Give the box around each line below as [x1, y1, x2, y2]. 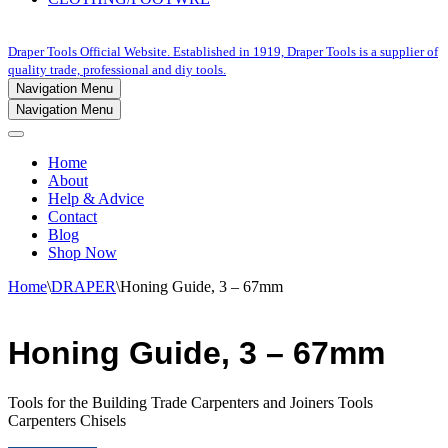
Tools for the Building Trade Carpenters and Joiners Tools [8, 393, 373, 411]
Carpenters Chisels [8, 411, 126, 429]
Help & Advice [48, 190, 144, 207]
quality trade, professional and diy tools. [8, 62, 226, 77]
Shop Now [48, 244, 117, 261]
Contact [48, 208, 97, 225]
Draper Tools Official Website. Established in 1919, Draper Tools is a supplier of [8, 44, 438, 59]
